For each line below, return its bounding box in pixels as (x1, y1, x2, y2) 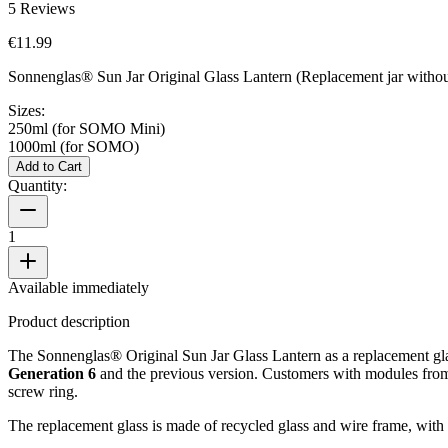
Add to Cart (16, 158, 82, 174)
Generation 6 (8, 364, 96, 382)
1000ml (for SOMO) (8, 137, 139, 155)
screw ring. (8, 382, 78, 400)
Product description (8, 312, 130, 330)
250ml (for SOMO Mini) (8, 119, 165, 137)
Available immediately (8, 278, 149, 296)
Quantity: (8, 176, 67, 194)
